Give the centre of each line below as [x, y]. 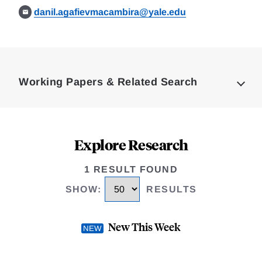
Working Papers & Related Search [108, 82]
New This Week [144, 227]
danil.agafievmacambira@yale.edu [110, 12]
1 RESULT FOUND [131, 169]
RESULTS [172, 189]
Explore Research [131, 144]
